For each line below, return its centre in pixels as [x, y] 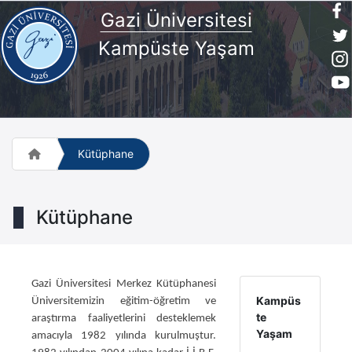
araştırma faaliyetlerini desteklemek [124, 319]
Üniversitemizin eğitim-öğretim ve [124, 301]
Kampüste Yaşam [176, 48]
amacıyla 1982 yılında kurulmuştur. [124, 336]
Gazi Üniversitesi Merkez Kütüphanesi [124, 284]
